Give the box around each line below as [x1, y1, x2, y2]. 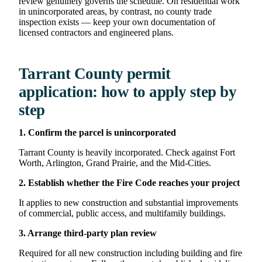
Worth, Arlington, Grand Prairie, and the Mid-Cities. [19, 157, 211, 168]
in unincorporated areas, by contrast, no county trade [19, 6, 212, 16]
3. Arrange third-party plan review [19, 227, 157, 238]
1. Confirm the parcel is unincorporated [19, 127, 176, 137]
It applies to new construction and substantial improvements [19, 197, 238, 208]
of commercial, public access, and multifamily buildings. [19, 208, 226, 218]
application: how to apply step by [19, 82, 237, 101]
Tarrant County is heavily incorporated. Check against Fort [19, 147, 235, 157]
